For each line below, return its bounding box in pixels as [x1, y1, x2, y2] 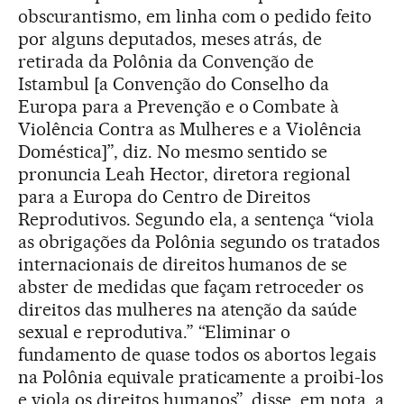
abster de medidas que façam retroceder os [18, 275, 364, 298]
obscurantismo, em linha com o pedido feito [18, 5, 372, 27]
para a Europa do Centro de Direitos [18, 185, 311, 207]
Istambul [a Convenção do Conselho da [18, 72, 330, 95]
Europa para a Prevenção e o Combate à [18, 95, 340, 117]
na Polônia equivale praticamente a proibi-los [18, 365, 384, 388]
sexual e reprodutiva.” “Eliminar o [18, 320, 291, 343]
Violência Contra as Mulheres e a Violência [18, 117, 363, 140]
